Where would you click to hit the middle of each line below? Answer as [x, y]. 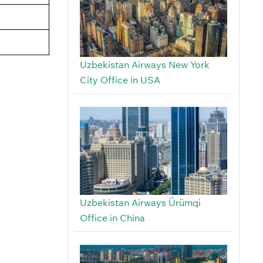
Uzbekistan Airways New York [144, 65]
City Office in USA [120, 80]
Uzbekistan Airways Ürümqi [140, 203]
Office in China [112, 218]
